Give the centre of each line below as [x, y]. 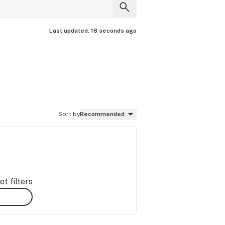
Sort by [69, 114]
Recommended [102, 114]
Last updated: [70, 31]
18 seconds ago [114, 31]
